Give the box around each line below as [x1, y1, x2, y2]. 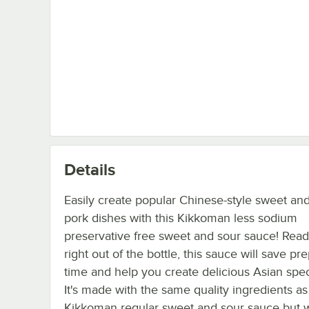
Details [64, 159, 115, 179]
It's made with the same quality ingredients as [64, 282, 308, 297]
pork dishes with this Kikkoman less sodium [64, 210, 297, 225]
